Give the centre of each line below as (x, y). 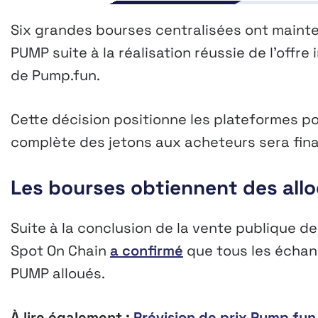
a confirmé (147, 251)
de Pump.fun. (55, 76)
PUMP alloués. (58, 274)
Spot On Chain (60, 251)
